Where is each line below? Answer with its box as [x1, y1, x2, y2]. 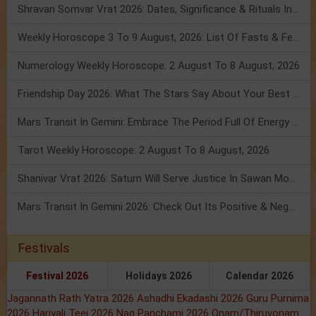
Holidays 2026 [125, 270, 192, 282]
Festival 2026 [26, 270, 89, 282]
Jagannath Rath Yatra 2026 [7, 292, 137, 305]
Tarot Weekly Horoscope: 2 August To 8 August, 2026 [18, 144, 269, 157]
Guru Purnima [246, 292, 309, 305]
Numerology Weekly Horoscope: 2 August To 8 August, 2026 [18, 59, 300, 73]
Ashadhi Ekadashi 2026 [137, 292, 246, 305]
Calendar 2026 [225, 270, 293, 282]
